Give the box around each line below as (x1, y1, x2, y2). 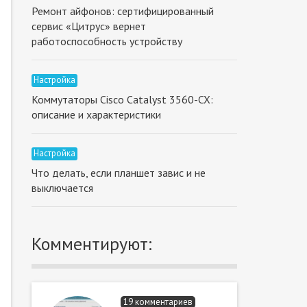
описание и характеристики (32, 108, 161, 121)
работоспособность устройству (32, 34, 182, 48)
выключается (32, 181, 93, 195)
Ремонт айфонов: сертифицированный (32, 4, 214, 18)
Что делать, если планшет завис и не (32, 166, 206, 180)
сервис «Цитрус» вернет (32, 19, 146, 33)
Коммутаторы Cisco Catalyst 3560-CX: (32, 93, 213, 106)
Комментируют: (32, 232, 152, 255)
